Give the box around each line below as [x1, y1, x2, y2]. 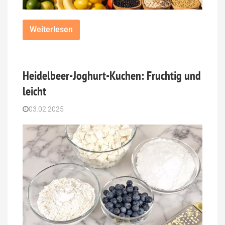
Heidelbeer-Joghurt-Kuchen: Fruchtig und [23, 67, 201, 83]
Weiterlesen [29, 25, 73, 35]
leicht [23, 83, 46, 99]
